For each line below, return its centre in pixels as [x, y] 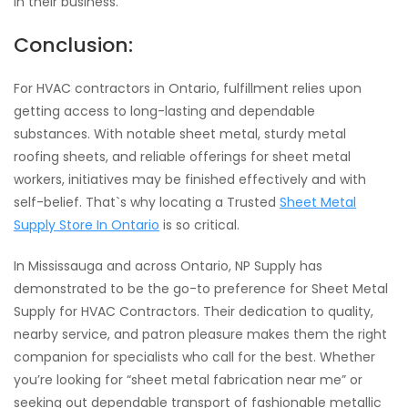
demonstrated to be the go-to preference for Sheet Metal [201, 289]
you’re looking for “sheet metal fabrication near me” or [188, 380]
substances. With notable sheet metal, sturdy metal [180, 134]
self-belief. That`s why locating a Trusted [147, 202]
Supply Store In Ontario [87, 225]
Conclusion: [73, 45]
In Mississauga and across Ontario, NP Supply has [168, 266]
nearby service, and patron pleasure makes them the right [200, 334]
